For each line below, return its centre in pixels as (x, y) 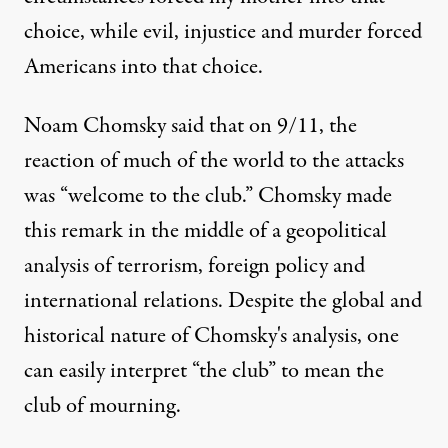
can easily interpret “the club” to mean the (204, 370)
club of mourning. (102, 405)
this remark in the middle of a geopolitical (205, 230)
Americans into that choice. (143, 66)
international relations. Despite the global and (223, 300)
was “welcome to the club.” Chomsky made (208, 195)
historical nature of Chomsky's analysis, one (211, 335)
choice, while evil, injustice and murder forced (223, 31)
